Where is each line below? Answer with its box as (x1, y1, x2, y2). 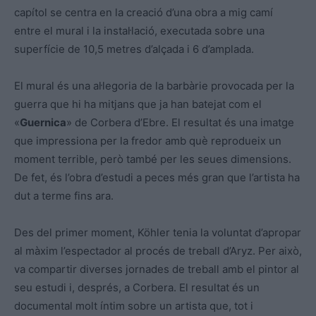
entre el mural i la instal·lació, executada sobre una (14, 23, 265, 37)
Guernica (20, 115, 66, 129)
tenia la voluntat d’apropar (170, 225, 301, 239)
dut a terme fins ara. (14, 188, 114, 202)
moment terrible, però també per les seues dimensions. (14, 152, 291, 166)
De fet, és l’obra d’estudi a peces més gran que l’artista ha (14, 170, 300, 184)
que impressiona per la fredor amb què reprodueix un (14, 133, 281, 147)
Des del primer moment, (14, 225, 138, 239)
